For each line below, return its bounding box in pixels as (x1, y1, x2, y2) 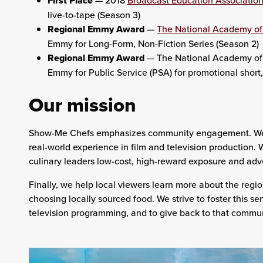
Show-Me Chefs (28, 126, 94, 139)
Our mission (28, 90, 136, 119)
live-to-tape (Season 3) (47, 8, 140, 21)
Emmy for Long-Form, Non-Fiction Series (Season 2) (47, 37, 259, 50)
